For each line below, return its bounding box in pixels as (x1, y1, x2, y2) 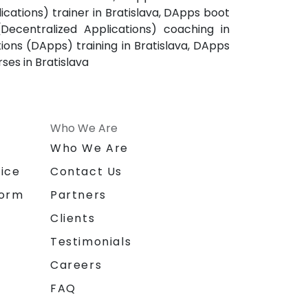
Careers (50, 256, 102, 273)
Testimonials (50, 233, 132, 250)
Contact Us (50, 163, 122, 179)
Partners (50, 186, 107, 203)
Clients (50, 210, 96, 226)
